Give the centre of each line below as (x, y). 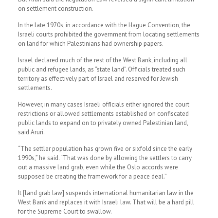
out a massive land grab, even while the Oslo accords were (98, 167)
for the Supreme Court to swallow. (65, 211)
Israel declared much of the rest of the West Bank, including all (102, 60)
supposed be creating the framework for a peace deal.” (92, 176)
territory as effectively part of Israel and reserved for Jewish (98, 79)
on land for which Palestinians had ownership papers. (91, 44)
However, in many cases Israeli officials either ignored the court (103, 104)
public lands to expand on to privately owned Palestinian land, (103, 123)
